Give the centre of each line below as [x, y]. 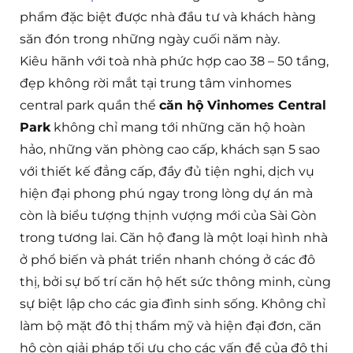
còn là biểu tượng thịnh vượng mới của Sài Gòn [168, 216]
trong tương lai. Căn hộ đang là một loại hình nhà [174, 238]
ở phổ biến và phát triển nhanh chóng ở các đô [167, 260]
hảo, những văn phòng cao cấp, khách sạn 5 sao [170, 150]
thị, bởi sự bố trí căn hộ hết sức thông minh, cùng [175, 282]
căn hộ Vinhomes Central [243, 106]
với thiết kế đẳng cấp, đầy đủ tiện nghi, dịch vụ [167, 172]
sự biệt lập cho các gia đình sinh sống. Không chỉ [173, 304]
